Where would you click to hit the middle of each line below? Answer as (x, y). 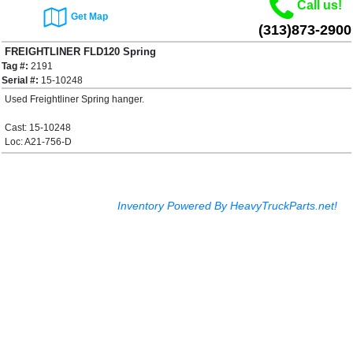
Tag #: (15, 67)
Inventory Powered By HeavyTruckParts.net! (227, 206)
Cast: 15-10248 (38, 128)
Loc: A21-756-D (38, 142)
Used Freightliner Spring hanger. (74, 100)
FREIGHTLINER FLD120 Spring (80, 52)
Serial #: (20, 81)
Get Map (89, 16)
